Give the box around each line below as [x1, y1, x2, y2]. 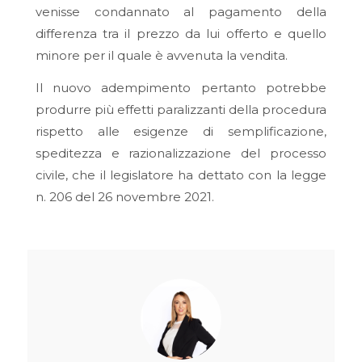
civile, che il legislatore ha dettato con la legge [35, 166, 327, 183]
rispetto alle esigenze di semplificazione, [35, 123, 327, 139]
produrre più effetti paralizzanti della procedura [35, 101, 327, 117]
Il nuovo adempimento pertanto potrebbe [35, 79, 327, 95]
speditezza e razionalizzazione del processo [35, 145, 327, 161]
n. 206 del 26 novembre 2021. [35, 188, 214, 204]
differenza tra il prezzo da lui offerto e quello [35, 25, 327, 41]
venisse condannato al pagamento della [35, 3, 327, 19]
